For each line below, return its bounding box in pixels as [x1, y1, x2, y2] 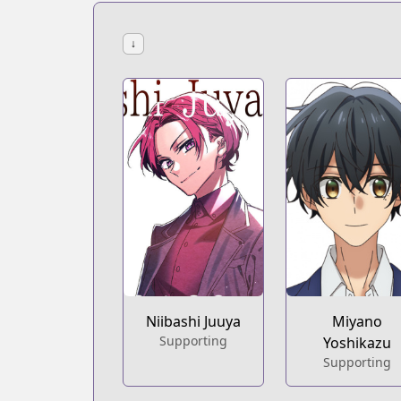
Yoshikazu [322, 333, 391, 354]
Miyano [331, 311, 382, 332]
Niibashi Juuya [146, 311, 242, 332]
